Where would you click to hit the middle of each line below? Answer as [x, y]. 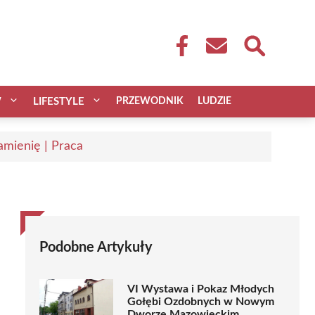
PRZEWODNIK [150, 101]
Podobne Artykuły [96, 247]
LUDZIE [214, 101]
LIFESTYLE [59, 101]
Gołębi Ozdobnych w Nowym [201, 302]
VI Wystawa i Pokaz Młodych [201, 289]
